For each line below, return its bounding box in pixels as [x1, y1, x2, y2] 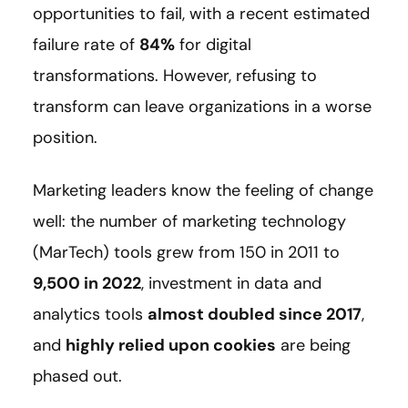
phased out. [33, 364, 122, 387]
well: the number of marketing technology [33, 209, 346, 232]
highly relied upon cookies [66, 333, 276, 356]
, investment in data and [141, 271, 321, 294]
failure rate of [33, 33, 139, 56]
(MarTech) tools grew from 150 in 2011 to [33, 240, 340, 263]
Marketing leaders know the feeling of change [33, 178, 373, 201]
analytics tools [33, 302, 148, 325]
